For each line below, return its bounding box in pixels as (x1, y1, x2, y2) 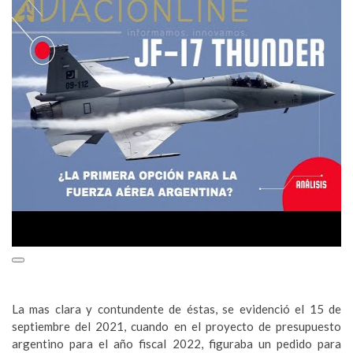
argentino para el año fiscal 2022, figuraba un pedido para (12, 336, 341, 351)
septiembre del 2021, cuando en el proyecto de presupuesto (12, 319, 341, 334)
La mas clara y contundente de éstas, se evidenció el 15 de (12, 302, 341, 317)
